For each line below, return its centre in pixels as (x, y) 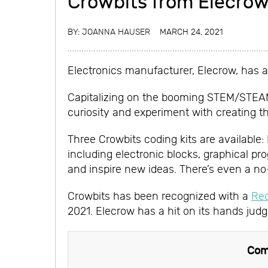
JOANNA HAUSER (116, 32)
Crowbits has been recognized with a (159, 196)
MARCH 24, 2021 (191, 32)
